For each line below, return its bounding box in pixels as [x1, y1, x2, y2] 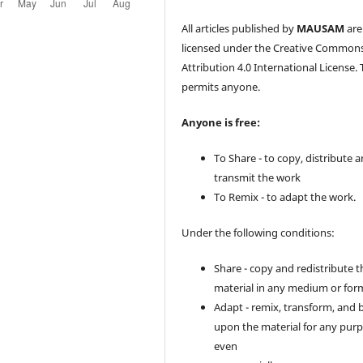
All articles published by [181, 21, 297, 36]
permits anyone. [181, 79, 261, 95]
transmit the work [214, 170, 301, 186]
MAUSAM [297, 21, 345, 36]
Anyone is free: [181, 115, 261, 130]
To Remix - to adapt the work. [214, 190, 357, 205]
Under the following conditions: [181, 225, 335, 241]
